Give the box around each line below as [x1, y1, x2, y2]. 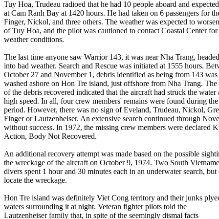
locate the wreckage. [4, 176, 67, 184]
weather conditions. [4, 35, 64, 44]
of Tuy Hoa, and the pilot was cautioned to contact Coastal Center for [4, 26, 218, 35]
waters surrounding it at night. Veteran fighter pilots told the [4, 202, 187, 211]
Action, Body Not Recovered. [4, 132, 97, 140]
